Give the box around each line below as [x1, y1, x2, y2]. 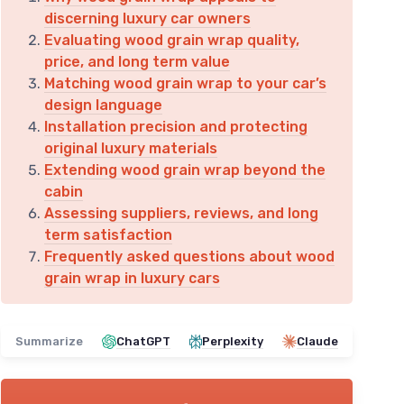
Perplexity [202, 335, 263, 348]
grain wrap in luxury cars [44, 270, 220, 287]
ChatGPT [116, 335, 170, 348]
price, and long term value [44, 53, 230, 70]
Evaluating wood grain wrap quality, [44, 32, 299, 49]
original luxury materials [44, 140, 217, 157]
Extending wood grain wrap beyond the [44, 161, 326, 179]
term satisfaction [44, 226, 172, 243]
